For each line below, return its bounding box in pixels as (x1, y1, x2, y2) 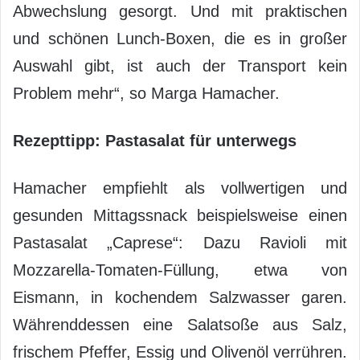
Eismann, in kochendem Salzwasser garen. (13, 288, 347, 306)
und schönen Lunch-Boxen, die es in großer (13, 29, 347, 47)
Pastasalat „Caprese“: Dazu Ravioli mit (13, 233, 347, 252)
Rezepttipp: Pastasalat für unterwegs (13, 131, 297, 149)
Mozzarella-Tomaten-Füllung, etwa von (13, 260, 347, 279)
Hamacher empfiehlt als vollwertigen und (13, 178, 347, 197)
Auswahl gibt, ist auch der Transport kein (13, 56, 347, 75)
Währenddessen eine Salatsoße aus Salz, (13, 315, 347, 333)
